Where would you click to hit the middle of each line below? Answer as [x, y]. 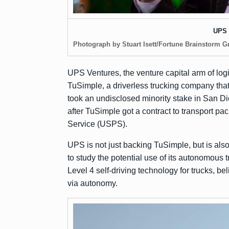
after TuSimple [95, 111]
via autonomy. [93, 183]
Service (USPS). [97, 124]
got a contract [146, 111]
